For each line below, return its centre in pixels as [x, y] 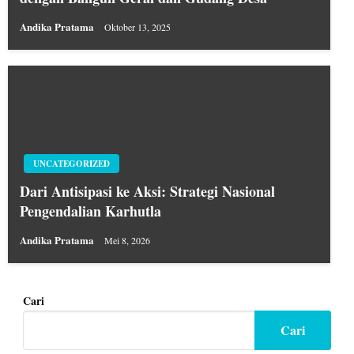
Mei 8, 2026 [127, 241]
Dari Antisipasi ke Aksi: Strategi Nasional [147, 192]
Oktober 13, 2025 [137, 27]
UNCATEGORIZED [72, 164]
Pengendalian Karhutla [90, 211]
